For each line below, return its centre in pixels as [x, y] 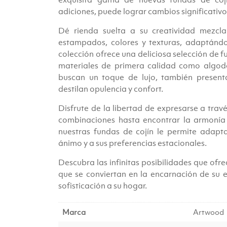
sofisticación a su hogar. [103, 185]
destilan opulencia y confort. [111, 89]
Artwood [209, 212]
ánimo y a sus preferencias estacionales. [133, 143]
